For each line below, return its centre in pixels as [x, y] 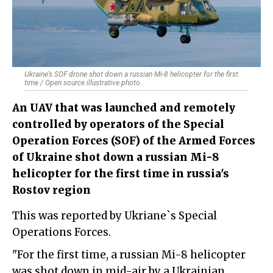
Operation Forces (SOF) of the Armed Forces [134, 141]
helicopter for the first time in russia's [121, 174]
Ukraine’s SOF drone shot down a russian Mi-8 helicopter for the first [131, 75]
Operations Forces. [62, 232]
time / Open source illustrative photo [82, 83]
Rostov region [51, 190]
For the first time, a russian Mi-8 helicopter [131, 255]
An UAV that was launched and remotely [124, 108]
